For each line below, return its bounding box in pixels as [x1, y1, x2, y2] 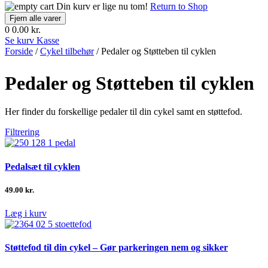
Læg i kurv [5, 208, 47, 218]
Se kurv [5, 35, 34, 45]
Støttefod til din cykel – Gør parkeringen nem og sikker [5, 242, 228, 253]
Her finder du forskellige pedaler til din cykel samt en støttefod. [5, 106, 242, 117]
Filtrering [5, 127, 39, 138]
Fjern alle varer [10, 13, 61, 23]
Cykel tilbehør [40, 45, 94, 56]
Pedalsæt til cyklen [5, 161, 80, 172]
